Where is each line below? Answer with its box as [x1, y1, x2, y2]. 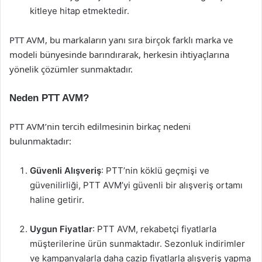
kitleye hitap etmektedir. [30, 5, 129, 16]
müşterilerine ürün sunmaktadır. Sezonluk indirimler [30, 238, 245, 249]
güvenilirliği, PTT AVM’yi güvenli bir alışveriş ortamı [30, 180, 243, 191]
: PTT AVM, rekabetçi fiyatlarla [92, 223, 216, 235]
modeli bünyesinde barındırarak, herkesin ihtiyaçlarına [9, 49, 229, 60]
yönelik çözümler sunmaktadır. [9, 63, 133, 75]
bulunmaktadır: [9, 135, 71, 147]
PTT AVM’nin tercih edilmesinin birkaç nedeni [9, 120, 191, 132]
